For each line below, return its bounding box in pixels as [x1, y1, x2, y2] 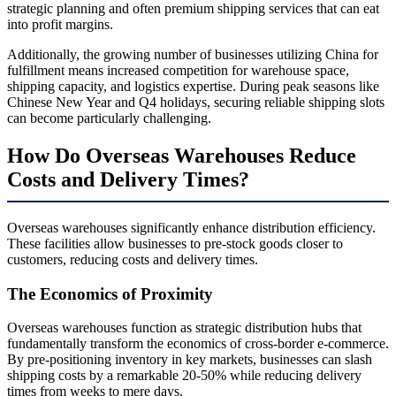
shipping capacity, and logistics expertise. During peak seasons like [7, 79, 379, 95]
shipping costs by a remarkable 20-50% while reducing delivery [7, 368, 362, 384]
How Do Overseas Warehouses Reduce [7, 144, 356, 168]
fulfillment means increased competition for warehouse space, [7, 63, 349, 79]
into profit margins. [7, 17, 113, 33]
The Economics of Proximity [7, 284, 213, 303]
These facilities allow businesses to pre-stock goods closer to [7, 236, 343, 252]
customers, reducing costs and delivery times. [7, 252, 258, 268]
